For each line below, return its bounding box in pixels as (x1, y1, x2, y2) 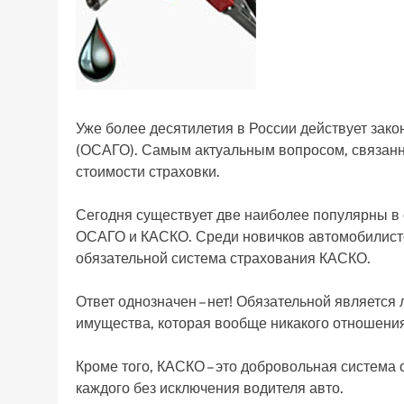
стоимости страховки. (76, 163, 220, 180)
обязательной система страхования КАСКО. (76, 250, 371, 267)
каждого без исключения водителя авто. (76, 380, 344, 397)
